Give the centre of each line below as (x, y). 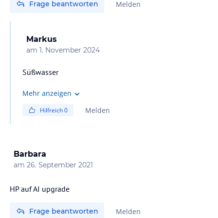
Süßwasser (40, 72)
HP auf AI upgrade (40, 189)
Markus (42, 39)
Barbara (30, 154)
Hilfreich (52, 110)
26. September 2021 (60, 165)
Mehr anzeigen (47, 93)
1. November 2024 (70, 50)
